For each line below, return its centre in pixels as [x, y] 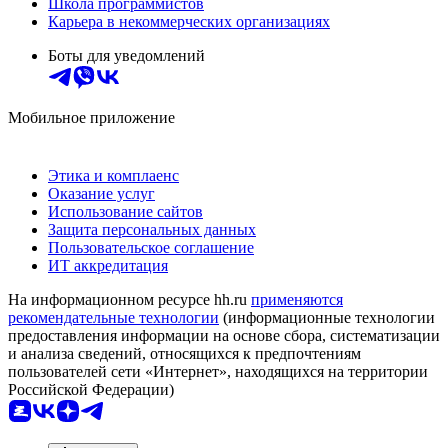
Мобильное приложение [91, 118]
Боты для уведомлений [126, 56]
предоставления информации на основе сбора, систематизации [224, 336]
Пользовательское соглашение [151, 248]
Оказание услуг [101, 194]
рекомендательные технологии [113, 318]
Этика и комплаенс [113, 176]
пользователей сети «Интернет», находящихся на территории [218, 372]
